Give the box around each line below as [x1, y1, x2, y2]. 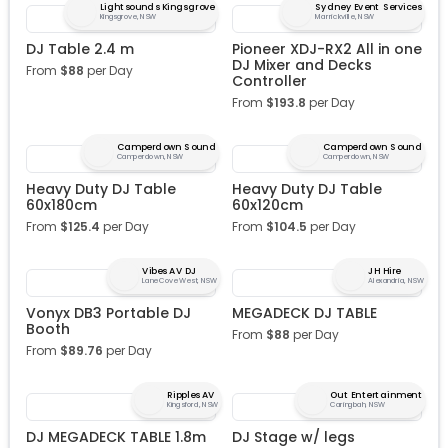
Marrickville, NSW [315, 12, 375, 23]
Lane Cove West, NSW [142, 276, 218, 287]
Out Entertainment [330, 388, 423, 403]
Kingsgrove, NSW [99, 12, 157, 23]
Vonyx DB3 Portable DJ [26, 303, 191, 324]
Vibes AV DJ [142, 264, 197, 279]
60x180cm [26, 195, 97, 216]
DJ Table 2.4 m [26, 39, 134, 60]
